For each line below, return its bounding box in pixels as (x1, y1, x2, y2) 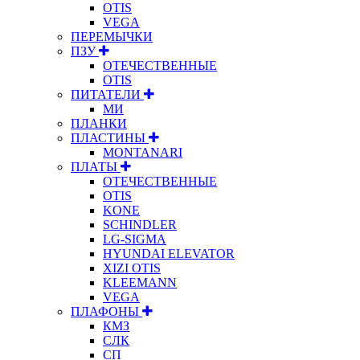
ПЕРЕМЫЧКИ (71, 29, 153, 43)
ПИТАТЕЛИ (71, 87, 144, 101)
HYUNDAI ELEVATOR (103, 246, 235, 260)
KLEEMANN (103, 275, 177, 289)
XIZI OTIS (103, 260, 161, 275)
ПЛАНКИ (71, 116, 127, 130)
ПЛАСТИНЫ (71, 130, 149, 145)
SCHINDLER (103, 217, 177, 231)
